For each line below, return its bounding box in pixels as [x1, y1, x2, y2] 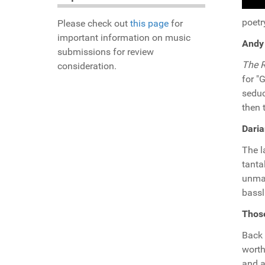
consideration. [57, 60, 117, 72]
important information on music [57, 32, 190, 44]
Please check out [57, 18, 130, 30]
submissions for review [57, 46, 154, 58]
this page [130, 18, 169, 30]
